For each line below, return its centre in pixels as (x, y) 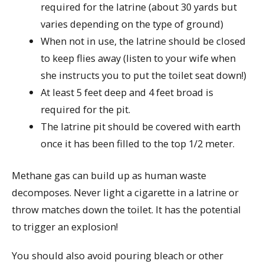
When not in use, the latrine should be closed (143, 41)
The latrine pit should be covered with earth (141, 127)
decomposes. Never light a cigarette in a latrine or (125, 193)
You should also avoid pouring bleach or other (118, 255)
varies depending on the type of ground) (132, 24)
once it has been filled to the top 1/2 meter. (138, 144)
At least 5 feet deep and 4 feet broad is (127, 93)
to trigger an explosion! (65, 227)
